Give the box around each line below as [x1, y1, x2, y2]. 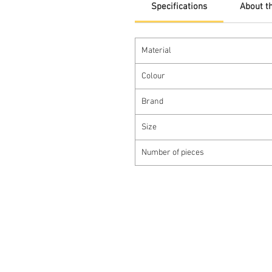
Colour [141, 71, 165, 82]
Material [141, 46, 171, 56]
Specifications [151, 1, 207, 13]
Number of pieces [141, 148, 204, 158]
